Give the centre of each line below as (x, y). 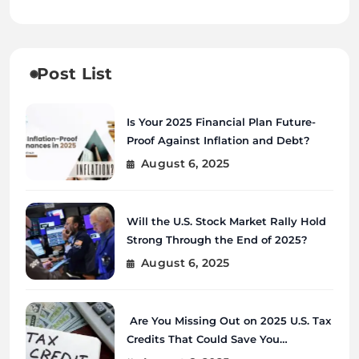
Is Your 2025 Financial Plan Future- (221, 121)
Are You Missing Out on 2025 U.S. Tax (228, 320)
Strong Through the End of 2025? (217, 239)
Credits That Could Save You (203, 339)
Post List (75, 74)
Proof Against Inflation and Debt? (218, 140)
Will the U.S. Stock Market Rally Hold (226, 221)
